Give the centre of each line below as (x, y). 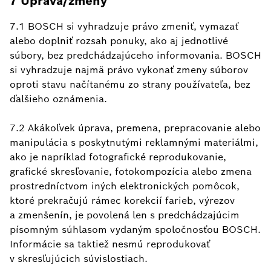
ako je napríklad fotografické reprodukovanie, (118, 157)
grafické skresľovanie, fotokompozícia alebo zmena (131, 171)
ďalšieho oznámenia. (58, 99)
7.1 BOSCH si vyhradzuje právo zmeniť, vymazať (124, 26)
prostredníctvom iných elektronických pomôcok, (125, 186)
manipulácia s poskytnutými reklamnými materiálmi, (134, 142)
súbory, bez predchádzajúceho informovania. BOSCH (135, 55)
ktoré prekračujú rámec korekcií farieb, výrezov (122, 201)
